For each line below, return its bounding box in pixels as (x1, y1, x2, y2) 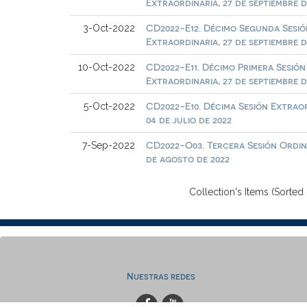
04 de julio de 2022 (146, 113, 232, 125)
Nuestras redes (126, 270, 195, 281)
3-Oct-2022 (83, 22, 136, 34)
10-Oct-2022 (78, 61, 136, 73)
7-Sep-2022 (82, 139, 136, 151)
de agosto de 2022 (146, 152, 230, 164)
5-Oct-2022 (84, 100, 136, 112)
